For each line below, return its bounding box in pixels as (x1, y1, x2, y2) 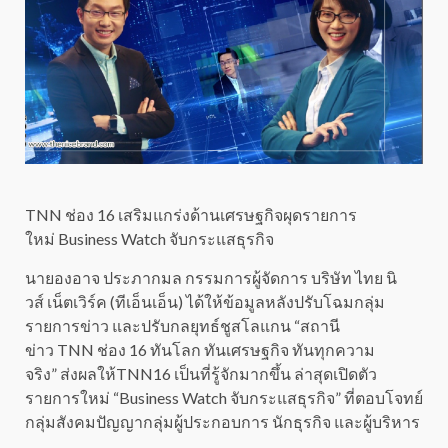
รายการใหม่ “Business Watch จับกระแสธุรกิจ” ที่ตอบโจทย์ (25, 388, 423, 408)
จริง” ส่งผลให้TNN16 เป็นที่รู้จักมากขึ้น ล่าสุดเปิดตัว (25, 364, 377, 384)
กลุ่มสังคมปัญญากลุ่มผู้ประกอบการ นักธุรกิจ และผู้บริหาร (25, 412, 420, 432)
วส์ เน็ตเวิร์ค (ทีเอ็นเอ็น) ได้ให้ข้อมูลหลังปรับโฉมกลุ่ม (25, 292, 385, 312)
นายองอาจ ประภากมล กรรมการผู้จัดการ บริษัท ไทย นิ (25, 268, 397, 288)
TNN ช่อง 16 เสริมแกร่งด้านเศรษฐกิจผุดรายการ (25, 205, 357, 225)
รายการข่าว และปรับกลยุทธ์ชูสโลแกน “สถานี (25, 316, 340, 336)
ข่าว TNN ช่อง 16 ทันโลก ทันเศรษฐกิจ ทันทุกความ (25, 340, 375, 360)
